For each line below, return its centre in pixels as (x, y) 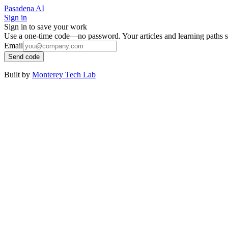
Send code (24, 57)
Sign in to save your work (46, 27)
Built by (17, 75)
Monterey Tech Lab (64, 75)
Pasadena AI (24, 8)
